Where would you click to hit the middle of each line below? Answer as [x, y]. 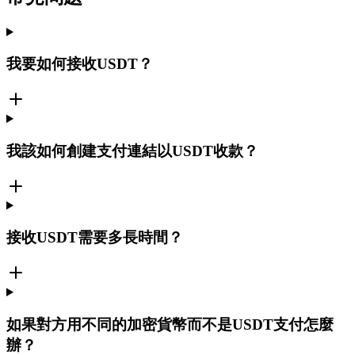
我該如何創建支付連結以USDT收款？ [132, 151]
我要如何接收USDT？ [80, 64]
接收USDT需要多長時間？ [95, 238]
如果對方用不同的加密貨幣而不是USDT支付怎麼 [170, 324]
